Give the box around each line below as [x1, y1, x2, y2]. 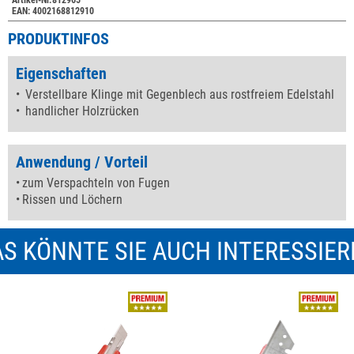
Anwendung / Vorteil [16, 153, 148, 172]
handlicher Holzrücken [22, 104, 139, 119]
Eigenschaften [16, 64, 107, 84]
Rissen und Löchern [22, 192, 122, 208]
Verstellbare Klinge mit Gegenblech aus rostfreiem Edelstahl [22, 87, 334, 103]
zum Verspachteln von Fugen [22, 175, 170, 191]
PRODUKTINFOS [8, 29, 109, 49]
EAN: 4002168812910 [12, 6, 94, 17]
